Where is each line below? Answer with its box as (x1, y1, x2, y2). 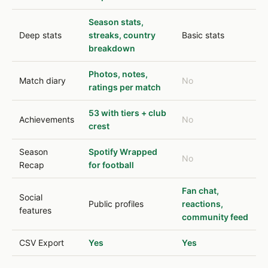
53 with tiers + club (89, 108, 166, 118)
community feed (182, 212, 248, 222)
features (19, 205, 51, 215)
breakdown (89, 43, 135, 53)
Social (19, 192, 42, 202)
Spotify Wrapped (89, 147, 157, 157)
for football (89, 160, 134, 170)
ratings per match (89, 82, 161, 92)
